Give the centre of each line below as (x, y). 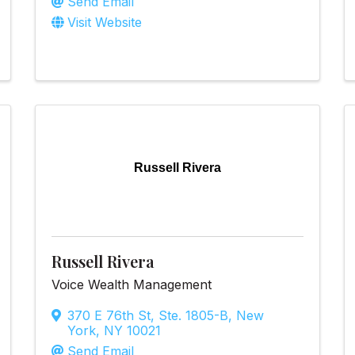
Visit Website (105, 22)
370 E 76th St (109, 315)
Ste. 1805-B (193, 315)
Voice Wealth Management (132, 284)
